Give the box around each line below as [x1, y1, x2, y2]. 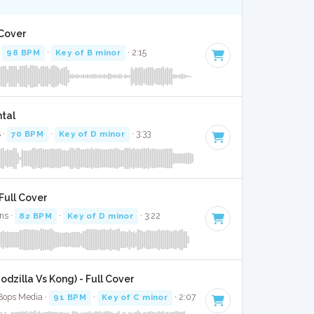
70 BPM [11, 129, 44, 139]
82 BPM [19, 210, 53, 221]
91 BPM [53, 292, 87, 303]
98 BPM [6, 47, 41, 57]
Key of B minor [55, 47, 121, 57]
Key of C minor [101, 292, 168, 303]
